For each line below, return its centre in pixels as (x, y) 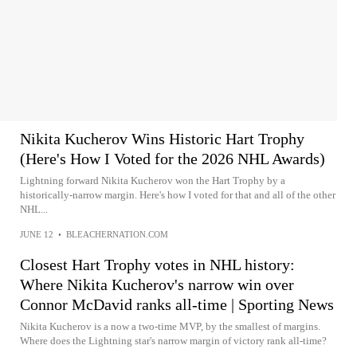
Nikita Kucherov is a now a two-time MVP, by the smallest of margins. (170, 326)
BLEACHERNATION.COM (117, 234)
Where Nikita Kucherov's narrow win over (157, 284)
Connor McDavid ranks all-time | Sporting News (177, 304)
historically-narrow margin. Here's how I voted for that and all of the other (178, 195)
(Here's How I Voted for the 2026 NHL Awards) (173, 159)
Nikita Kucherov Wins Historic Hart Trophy (162, 139)
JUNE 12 (37, 234)
